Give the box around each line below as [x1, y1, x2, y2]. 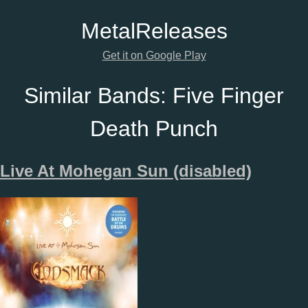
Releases [135, 19, 228, 44]
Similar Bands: [24, 82, 173, 108]
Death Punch [90, 115, 218, 141]
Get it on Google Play [102, 49, 206, 62]
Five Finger [173, 82, 284, 108]
